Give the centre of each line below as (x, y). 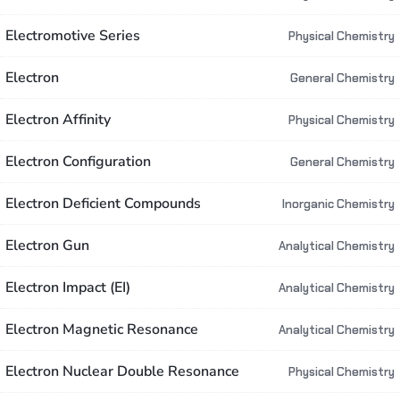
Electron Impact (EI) (68, 287)
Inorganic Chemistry (338, 204)
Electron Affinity (58, 120)
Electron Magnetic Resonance (102, 329)
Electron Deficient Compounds (103, 204)
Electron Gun (47, 246)
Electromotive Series (73, 36)
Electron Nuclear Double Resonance (122, 371)
